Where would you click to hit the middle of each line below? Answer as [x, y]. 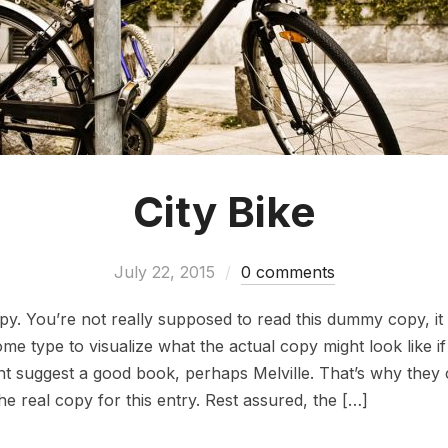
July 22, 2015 [164, 272]
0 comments [287, 272]
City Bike [224, 212]
